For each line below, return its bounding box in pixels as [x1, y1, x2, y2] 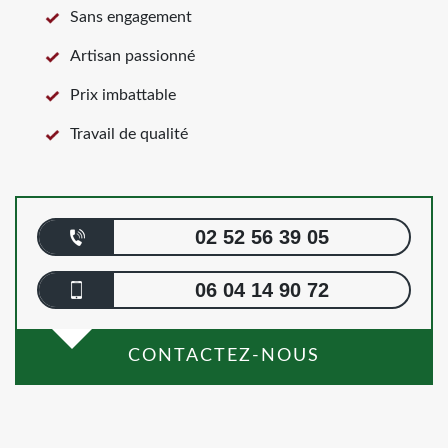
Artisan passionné [70, 48, 195, 64]
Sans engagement [70, 9, 192, 25]
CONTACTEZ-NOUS [128, 347, 320, 365]
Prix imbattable [70, 87, 176, 103]
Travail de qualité [70, 126, 188, 142]
